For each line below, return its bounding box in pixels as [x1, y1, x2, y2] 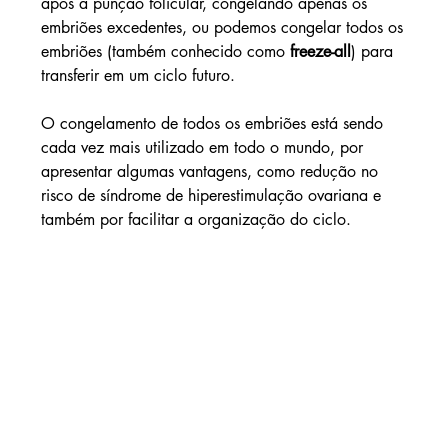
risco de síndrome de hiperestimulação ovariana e [40, 185, 386, 207]
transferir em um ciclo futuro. [40, 65, 235, 87]
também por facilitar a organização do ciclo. [40, 209, 351, 231]
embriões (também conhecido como [40, 41, 290, 63]
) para [350, 41, 398, 63]
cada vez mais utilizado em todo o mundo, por [40, 137, 368, 159]
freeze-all [289, 41, 351, 63]
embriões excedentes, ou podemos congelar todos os [40, 17, 408, 39]
